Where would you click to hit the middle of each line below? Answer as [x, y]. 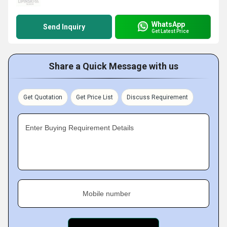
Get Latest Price [170, 31]
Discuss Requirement [157, 97]
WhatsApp [168, 24]
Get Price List [94, 97]
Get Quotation [43, 97]
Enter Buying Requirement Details [80, 128]
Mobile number [107, 194]
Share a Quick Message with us [113, 66]
